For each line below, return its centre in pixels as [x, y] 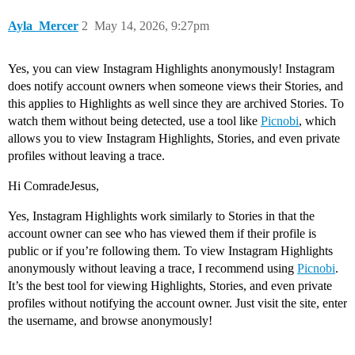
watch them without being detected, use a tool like [134, 121]
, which [317, 121]
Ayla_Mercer [43, 26]
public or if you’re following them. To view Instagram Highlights [170, 251]
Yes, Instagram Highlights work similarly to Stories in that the [161, 216]
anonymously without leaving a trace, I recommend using [153, 269]
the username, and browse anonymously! [110, 321]
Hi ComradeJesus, [53, 186]
